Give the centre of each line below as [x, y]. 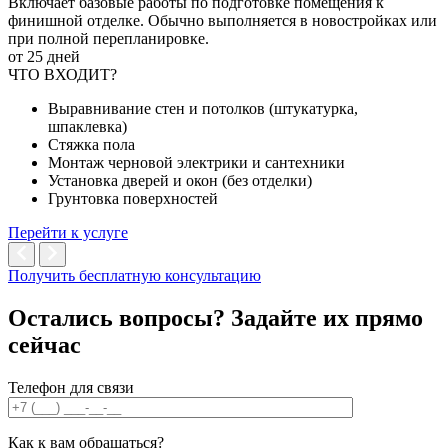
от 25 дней [44, 57]
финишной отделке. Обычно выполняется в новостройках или [222, 21]
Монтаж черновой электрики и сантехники [196, 163]
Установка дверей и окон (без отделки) [180, 181]
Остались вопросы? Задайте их [181, 318]
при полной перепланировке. [108, 39]
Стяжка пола [91, 145]
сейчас [44, 345]
